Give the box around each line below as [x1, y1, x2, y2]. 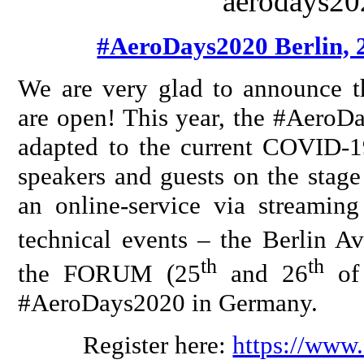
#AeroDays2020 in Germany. [18, 288, 318, 318]
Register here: [83, 331, 233, 360]
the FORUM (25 [18, 259, 201, 288]
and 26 [217, 259, 308, 288]
